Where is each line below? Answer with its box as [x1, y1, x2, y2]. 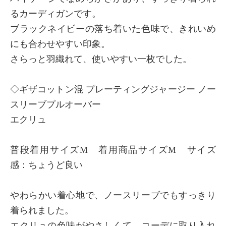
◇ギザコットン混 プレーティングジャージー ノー [10, 84, 216, 94]
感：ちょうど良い [10, 159, 83, 170]
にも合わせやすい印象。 [10, 38, 110, 49]
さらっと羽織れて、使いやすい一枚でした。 [10, 53, 192, 64]
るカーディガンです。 [10, 8, 101, 19]
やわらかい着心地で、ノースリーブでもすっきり [10, 190, 216, 200]
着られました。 [10, 205, 74, 215]
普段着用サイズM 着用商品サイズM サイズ [10, 144, 216, 155]
